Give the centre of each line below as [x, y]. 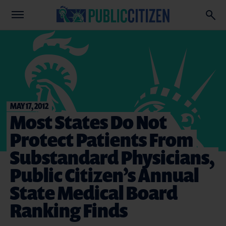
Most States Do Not [89, 122]
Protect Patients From [102, 139]
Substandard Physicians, [112, 157]
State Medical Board [94, 192]
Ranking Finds [69, 210]
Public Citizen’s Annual [104, 175]
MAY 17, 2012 [29, 106]
